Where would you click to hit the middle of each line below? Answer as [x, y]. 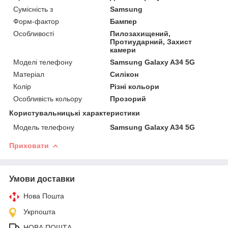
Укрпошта [39, 211]
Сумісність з [33, 9]
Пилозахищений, [140, 33]
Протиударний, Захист [151, 41]
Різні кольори [135, 86]
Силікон [124, 74]
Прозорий [128, 98]
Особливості [34, 33]
